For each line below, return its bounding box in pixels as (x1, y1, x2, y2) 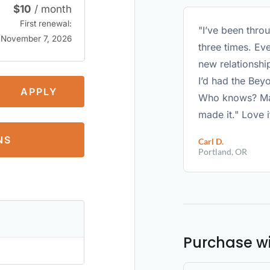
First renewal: (20, 18, 72, 28)
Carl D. (198, 136, 224, 146)
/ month (31, 2, 72, 15)
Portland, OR (198, 146, 247, 157)
